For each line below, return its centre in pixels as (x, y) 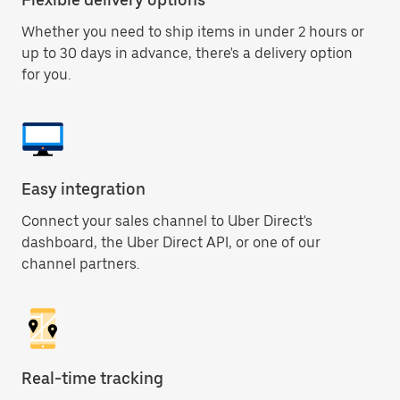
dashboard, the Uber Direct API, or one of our (171, 242)
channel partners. (80, 264)
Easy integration (83, 189)
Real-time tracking (92, 378)
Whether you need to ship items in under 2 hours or (193, 32)
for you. (46, 75)
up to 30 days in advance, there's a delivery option (187, 53)
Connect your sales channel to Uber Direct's (167, 221)
